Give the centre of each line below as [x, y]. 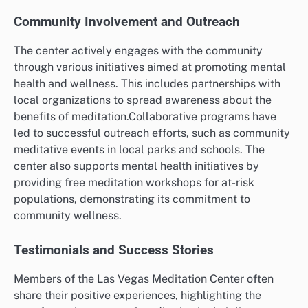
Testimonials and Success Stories [114, 251]
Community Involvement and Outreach [127, 22]
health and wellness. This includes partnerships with [147, 84]
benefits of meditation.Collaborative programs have [145, 117]
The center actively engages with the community [138, 51]
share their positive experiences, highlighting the [137, 296]
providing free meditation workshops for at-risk [134, 183]
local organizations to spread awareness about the [143, 100]
